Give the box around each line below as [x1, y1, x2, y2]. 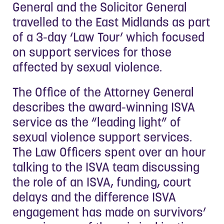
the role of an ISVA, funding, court [12, 173, 191, 190]
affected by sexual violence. [12, 58, 162, 75]
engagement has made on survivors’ [12, 203, 206, 220]
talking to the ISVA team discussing [12, 158, 199, 175]
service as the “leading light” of [12, 113, 181, 130]
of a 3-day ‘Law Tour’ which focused [12, 28, 204, 45]
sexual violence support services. [12, 128, 192, 145]
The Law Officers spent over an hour [12, 143, 206, 160]
